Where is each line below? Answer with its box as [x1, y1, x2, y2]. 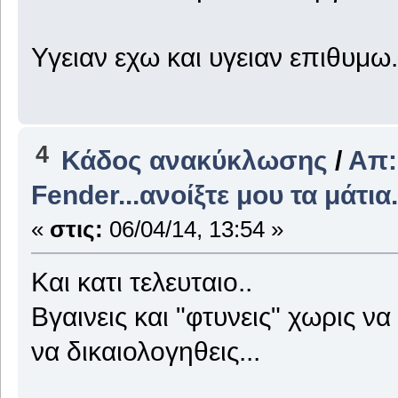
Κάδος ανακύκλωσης [61, 144, 329, 175]
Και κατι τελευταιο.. [30, 266, 252, 297]
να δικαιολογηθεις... [30, 335, 260, 366]
